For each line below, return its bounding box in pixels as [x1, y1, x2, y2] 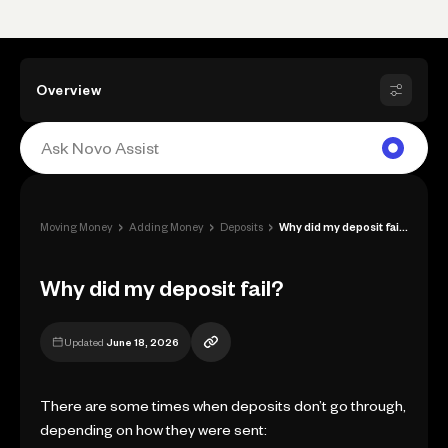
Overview [36, 85, 101, 95]
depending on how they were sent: [40, 425, 267, 435]
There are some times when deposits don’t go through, [40, 401, 406, 411]
